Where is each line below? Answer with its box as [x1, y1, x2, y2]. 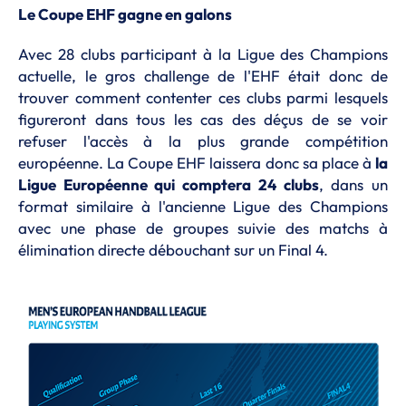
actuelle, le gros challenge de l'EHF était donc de [18, 66, 388, 85]
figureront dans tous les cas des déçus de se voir [18, 110, 388, 129]
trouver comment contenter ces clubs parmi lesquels [18, 88, 388, 107]
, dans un [318, 175, 389, 194]
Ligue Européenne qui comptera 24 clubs [18, 175, 319, 194]
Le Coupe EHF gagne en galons [18, 5, 232, 24]
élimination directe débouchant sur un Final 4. [18, 240, 328, 259]
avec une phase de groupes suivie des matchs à [18, 218, 388, 237]
